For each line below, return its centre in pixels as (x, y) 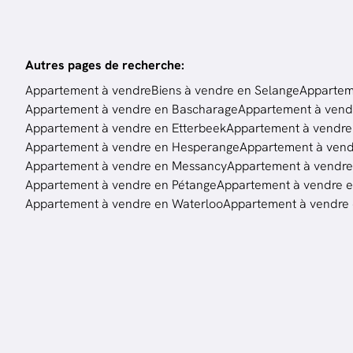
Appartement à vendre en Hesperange (132, 147)
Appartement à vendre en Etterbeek (126, 128)
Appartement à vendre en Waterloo (124, 203)
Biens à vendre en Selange (225, 90)
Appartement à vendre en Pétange (121, 184)
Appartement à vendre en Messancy (126, 165)
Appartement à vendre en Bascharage (132, 109)
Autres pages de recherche (103, 65)
